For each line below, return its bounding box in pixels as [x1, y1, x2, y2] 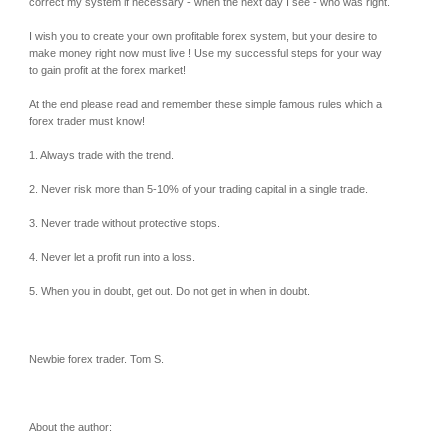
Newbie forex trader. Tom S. [29, 352, 164, 365]
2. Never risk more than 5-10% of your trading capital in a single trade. [29, 182, 368, 195]
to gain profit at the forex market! [29, 63, 186, 76]
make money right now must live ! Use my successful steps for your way [29, 46, 382, 59]
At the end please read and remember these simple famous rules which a [29, 97, 382, 110]
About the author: [29, 420, 112, 433]
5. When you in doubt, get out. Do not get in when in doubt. [29, 284, 310, 297]
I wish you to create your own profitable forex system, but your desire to [29, 29, 377, 42]
